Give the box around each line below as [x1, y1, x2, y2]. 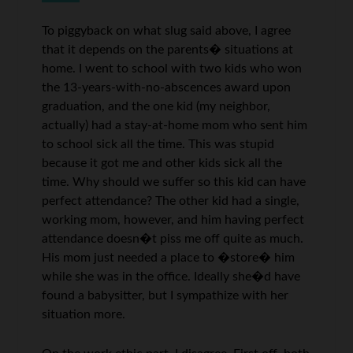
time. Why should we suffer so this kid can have [42, 175, 307, 188]
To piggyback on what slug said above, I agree [42, 24, 292, 37]
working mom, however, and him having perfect [42, 213, 305, 226]
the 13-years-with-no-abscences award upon [42, 80, 292, 94]
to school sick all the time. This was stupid [42, 137, 275, 150]
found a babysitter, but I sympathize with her [42, 288, 289, 302]
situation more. [42, 307, 126, 321]
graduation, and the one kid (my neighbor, [42, 99, 271, 113]
